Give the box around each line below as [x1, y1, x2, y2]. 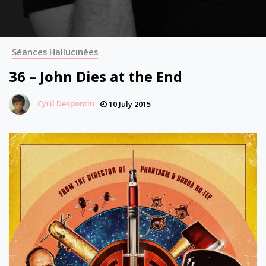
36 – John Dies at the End [9, 66, 182, 86]
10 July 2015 [107, 99, 151, 109]
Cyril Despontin [37, 97, 94, 109]
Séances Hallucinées [12, 46, 98, 58]
